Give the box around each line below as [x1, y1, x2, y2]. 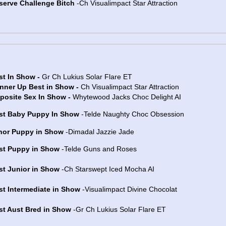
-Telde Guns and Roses [60, 145, 137, 153]
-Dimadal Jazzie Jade [64, 127, 134, 136]
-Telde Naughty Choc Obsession [79, 110, 184, 119]
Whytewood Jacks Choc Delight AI [73, 92, 181, 101]
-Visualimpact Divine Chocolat [80, 185, 177, 194]
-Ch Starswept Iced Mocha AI [60, 165, 154, 174]
